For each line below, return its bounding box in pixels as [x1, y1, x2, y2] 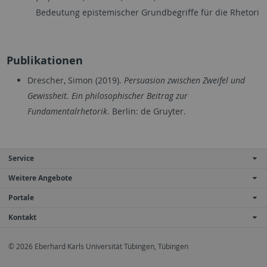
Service [8, 153, 34, 163]
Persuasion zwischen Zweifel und [123, 74, 245, 86]
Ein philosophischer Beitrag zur [71, 89, 188, 101]
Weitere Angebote [8, 172, 72, 183]
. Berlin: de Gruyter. [107, 105, 186, 117]
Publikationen [6, 52, 83, 68]
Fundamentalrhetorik [27, 105, 107, 117]
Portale [8, 192, 34, 203]
